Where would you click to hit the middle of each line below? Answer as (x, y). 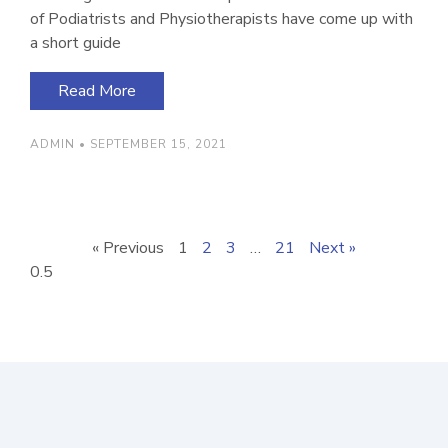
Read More (97, 91)
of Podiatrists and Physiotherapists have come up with (221, 19)
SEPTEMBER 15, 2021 (156, 144)
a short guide (75, 43)
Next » (332, 248)
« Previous (128, 248)
